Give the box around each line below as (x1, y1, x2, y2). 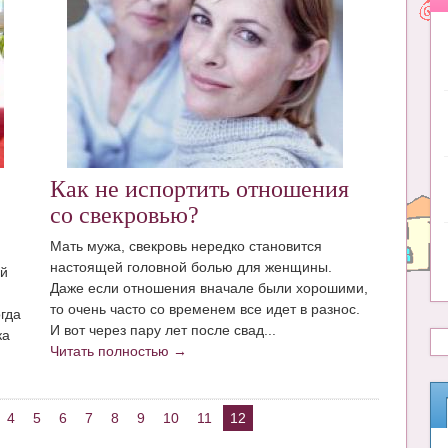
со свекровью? (50, 202, 200, 229)
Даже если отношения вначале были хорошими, (50, 279, 369, 296)
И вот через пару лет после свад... (50, 321, 277, 338)
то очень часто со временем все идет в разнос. (50, 300, 361, 317)
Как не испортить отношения (50, 176, 350, 203)
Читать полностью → (50, 342, 188, 359)
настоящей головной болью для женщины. (50, 258, 333, 275)
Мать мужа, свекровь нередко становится (50, 237, 323, 254)
